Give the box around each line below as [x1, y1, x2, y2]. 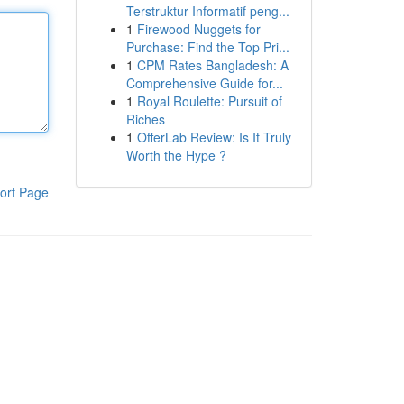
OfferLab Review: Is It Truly [136, 128, 291, 146]
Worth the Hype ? [125, 146, 226, 164]
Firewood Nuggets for [136, 20, 261, 38]
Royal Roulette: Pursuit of [136, 92, 282, 110]
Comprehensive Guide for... [125, 74, 283, 92]
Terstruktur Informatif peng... [125, 2, 289, 20]
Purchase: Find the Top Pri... [125, 38, 289, 56]
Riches [125, 110, 165, 128]
